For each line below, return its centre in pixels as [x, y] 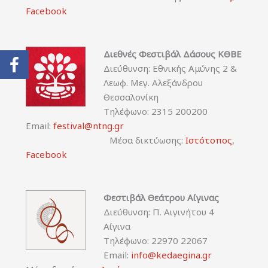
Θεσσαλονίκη [131, 97]
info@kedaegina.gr [171, 255]
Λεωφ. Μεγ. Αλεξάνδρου [153, 82]
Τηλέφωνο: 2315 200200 [155, 111]
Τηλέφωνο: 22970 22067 [155, 240]
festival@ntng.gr [88, 125]
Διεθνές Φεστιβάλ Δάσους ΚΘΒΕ [172, 54]
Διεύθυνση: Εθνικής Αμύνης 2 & [170, 68]
